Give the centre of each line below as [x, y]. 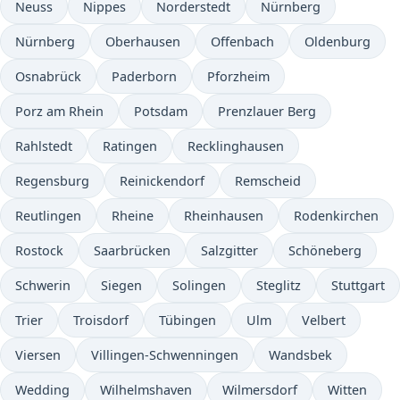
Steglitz [279, 285]
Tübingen [187, 320]
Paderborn [144, 76]
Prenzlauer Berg [267, 111]
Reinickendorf [162, 181]
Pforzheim [238, 76]
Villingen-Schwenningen [165, 355]
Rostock [39, 250]
